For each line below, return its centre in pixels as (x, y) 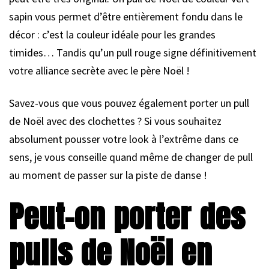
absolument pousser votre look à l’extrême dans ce (124, 139)
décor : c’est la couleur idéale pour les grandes (112, 34)
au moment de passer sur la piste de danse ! (108, 175)
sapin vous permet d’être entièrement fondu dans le (126, 16)
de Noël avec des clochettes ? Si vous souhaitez (115, 121)
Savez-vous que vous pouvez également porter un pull (129, 103)
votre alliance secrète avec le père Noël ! (99, 70)
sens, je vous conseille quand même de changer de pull (131, 157)
